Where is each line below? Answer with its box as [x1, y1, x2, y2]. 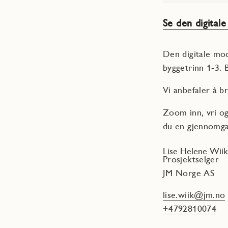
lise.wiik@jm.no [163, 189, 225, 201]
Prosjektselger [163, 154, 219, 165]
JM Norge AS [163, 167, 214, 179]
